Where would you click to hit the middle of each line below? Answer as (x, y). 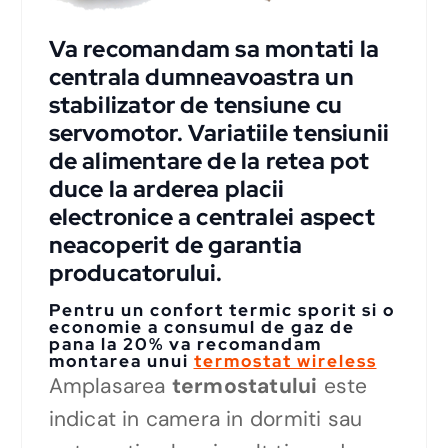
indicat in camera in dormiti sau (205, 419)
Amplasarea (110, 386)
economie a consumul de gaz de (201, 327)
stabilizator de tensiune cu (195, 105)
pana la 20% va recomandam (185, 344)
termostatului (244, 386)
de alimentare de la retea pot (209, 161)
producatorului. (135, 273)
